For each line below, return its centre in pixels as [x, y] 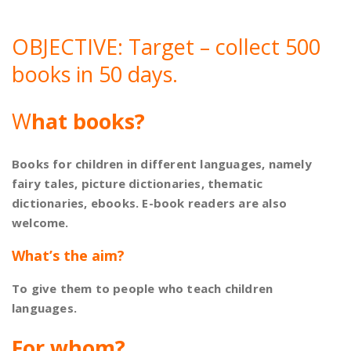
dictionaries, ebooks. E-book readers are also [150, 203]
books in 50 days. [95, 74]
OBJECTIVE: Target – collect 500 [166, 46]
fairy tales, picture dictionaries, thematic [138, 183]
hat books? [88, 121]
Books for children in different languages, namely [162, 163]
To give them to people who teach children [143, 288]
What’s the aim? [68, 255]
